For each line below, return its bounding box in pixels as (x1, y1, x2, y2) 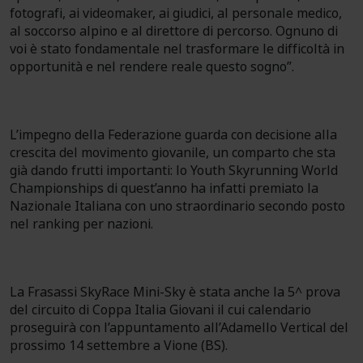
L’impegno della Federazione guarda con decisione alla (10, 126, 337, 144)
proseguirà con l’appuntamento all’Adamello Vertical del (10, 318, 348, 337)
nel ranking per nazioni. (10, 215, 153, 233)
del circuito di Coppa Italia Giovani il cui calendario (10, 301, 311, 319)
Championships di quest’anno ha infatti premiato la (10, 179, 318, 198)
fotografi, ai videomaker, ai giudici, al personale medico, (10, 4, 342, 23)
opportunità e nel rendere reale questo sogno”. (10, 58, 294, 76)
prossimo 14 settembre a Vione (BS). (10, 336, 228, 355)
